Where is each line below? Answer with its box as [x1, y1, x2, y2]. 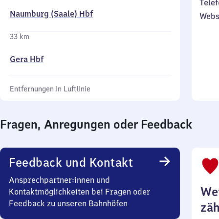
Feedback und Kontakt [9, 154, 133, 170]
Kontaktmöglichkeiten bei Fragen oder [9, 187, 150, 197]
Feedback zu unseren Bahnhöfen [9, 198, 128, 208]
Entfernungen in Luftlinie [10, 85, 90, 93]
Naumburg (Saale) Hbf [10, 9, 93, 19]
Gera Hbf [10, 54, 44, 64]
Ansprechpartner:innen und [9, 175, 110, 185]
